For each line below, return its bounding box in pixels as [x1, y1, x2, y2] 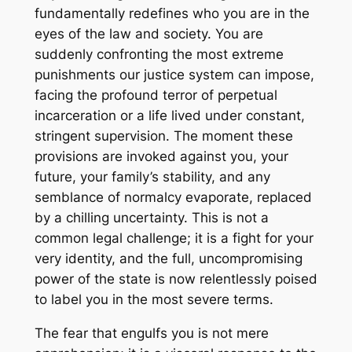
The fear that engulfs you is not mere [34, 325, 269, 342]
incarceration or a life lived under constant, [34, 108, 305, 124]
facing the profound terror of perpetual [34, 87, 277, 104]
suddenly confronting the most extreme [34, 46, 284, 63]
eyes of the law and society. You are [34, 26, 263, 42]
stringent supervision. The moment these [34, 128, 293, 145]
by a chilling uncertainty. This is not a [34, 210, 269, 226]
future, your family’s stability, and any [34, 169, 270, 185]
